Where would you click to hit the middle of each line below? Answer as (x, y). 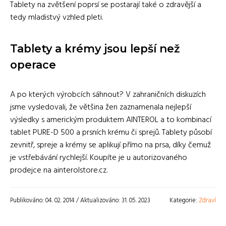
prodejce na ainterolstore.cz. (59, 171)
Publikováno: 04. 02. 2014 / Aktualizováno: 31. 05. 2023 (80, 201)
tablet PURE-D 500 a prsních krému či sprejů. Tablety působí (111, 133)
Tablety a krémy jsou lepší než (95, 49)
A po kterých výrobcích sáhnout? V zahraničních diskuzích (108, 95)
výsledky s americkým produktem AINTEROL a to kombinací (111, 120)
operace (33, 65)
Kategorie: (184, 201)
